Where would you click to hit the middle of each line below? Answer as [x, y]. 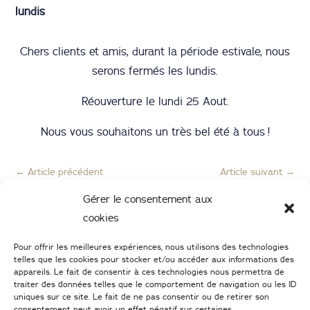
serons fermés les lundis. [155, 70]
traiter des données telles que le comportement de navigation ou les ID [155, 284]
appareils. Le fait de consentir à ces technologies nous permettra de [149, 272]
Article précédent [66, 171]
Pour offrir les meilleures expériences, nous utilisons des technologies [151, 247]
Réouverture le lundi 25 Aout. [155, 101]
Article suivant [251, 171]
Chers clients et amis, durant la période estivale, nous [155, 51]
